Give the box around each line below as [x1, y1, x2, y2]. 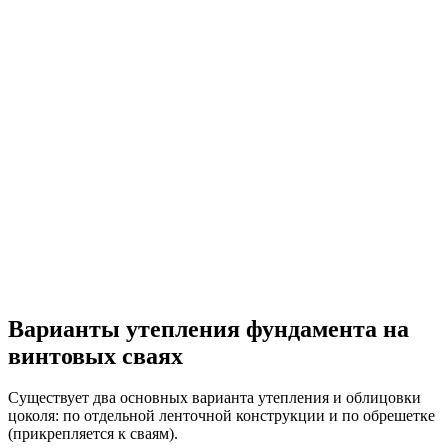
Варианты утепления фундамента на [8, 315, 409, 342]
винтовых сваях [8, 342, 183, 369]
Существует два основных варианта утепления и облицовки [8, 389, 421, 407]
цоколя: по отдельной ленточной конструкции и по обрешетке [8, 407, 435, 425]
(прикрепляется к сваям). [8, 425, 178, 443]
